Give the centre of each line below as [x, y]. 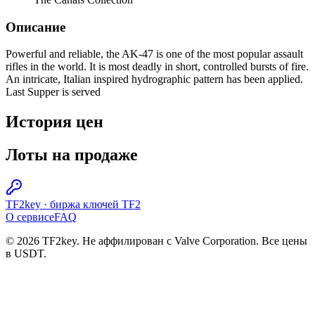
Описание [36, 27]
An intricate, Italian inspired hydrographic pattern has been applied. [154, 79]
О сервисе [30, 217]
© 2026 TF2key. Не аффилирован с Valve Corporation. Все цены [156, 240]
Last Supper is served [53, 92]
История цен [54, 122]
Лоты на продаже [72, 155]
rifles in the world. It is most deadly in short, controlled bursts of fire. [157, 67]
